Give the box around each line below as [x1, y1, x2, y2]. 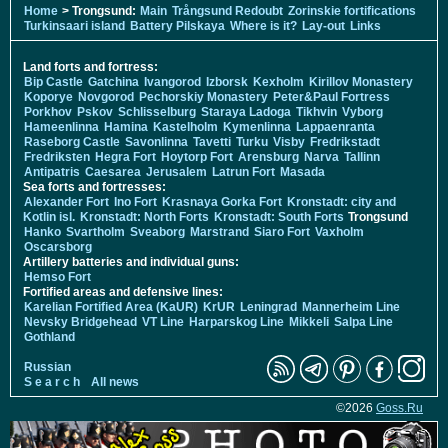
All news [91, 374, 139, 389]
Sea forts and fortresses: [23, 179, 166, 194]
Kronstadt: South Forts [214, 209, 344, 224]
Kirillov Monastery [309, 74, 413, 89]
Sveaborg [130, 224, 185, 239]
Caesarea [85, 164, 141, 179]
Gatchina [88, 74, 139, 89]
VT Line [142, 314, 184, 329]
